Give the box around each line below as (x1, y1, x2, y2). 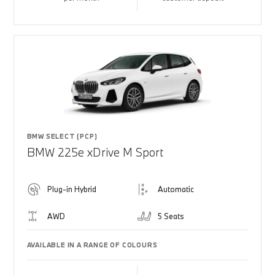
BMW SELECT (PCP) (26, 132, 98, 141)
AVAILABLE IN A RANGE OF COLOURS (26, 241, 158, 249)
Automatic (158, 184, 194, 194)
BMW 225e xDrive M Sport (26, 145, 163, 160)
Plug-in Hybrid (47, 184, 96, 194)
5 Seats (158, 211, 184, 221)
